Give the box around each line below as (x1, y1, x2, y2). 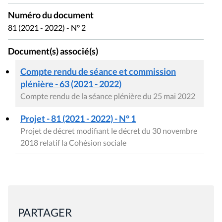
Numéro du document (8, 10, 94, 21)
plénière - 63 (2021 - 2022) (20, 78, 121, 89)
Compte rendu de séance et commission (20, 65, 176, 77)
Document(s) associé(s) (8, 46, 98, 57)
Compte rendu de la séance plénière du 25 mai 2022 (20, 91, 195, 101)
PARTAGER (18, 205, 72, 219)
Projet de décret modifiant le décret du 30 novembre (20, 125, 197, 135)
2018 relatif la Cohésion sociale (20, 137, 126, 147)
